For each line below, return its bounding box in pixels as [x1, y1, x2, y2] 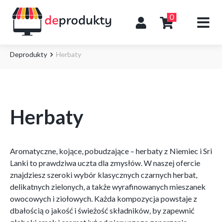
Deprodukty [10, 50, 47, 58]
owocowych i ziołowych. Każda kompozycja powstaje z [10, 194, 197, 204]
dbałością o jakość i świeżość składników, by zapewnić [10, 206, 194, 216]
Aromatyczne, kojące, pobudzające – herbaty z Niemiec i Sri [10, 146, 212, 156]
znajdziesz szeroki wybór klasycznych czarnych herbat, [10, 170, 197, 180]
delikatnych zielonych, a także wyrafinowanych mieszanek [10, 182, 206, 192]
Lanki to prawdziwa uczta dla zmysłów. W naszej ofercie [10, 158, 200, 168]
